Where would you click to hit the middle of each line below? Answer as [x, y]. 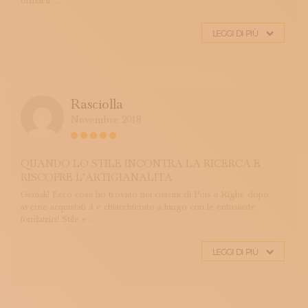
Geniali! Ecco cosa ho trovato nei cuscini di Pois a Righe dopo [145, 195]
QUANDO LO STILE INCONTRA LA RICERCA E [141, 164]
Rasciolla [97, 104]
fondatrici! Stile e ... [58, 219]
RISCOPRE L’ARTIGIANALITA [97, 177]
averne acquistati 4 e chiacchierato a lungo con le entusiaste [138, 207]
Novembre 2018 [106, 120]
